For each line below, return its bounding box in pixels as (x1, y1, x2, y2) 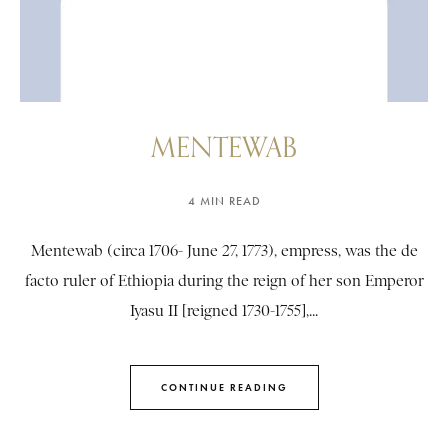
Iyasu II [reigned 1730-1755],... (130, 302, 318, 321)
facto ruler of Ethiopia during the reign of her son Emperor (24, 272, 424, 291)
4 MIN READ (187, 194, 261, 209)
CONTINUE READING (160, 380, 288, 394)
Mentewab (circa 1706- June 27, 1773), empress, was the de (30, 242, 418, 261)
